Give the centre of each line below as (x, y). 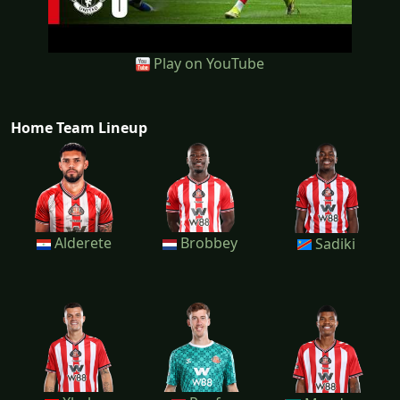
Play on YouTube (209, 63)
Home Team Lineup (79, 127)
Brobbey (207, 242)
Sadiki (333, 243)
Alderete (81, 242)
